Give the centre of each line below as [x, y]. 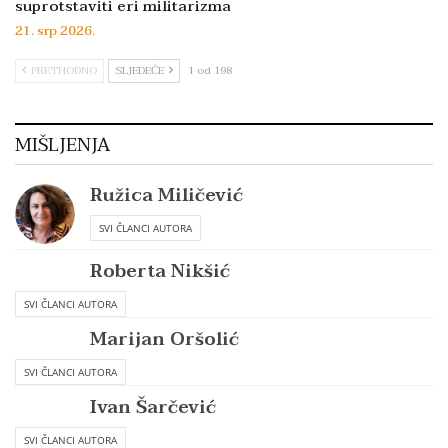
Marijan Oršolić [164, 340]
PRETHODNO [62, 71]
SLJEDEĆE [141, 71]
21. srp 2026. [55, 31]
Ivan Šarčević [153, 408]
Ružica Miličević [166, 196]
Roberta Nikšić [160, 272]
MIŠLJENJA [62, 146]
